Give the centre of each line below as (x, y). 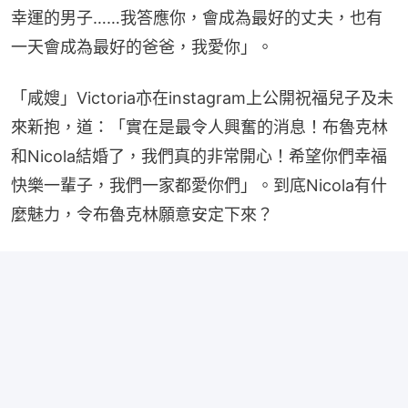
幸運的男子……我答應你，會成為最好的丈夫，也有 (197, 17)
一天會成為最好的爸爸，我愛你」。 (142, 46)
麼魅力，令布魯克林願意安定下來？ (142, 214)
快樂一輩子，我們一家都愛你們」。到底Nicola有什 (199, 185)
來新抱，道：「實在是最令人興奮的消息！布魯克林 (199, 127)
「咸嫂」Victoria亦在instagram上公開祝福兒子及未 (202, 97)
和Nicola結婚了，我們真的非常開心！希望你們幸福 (199, 156)
